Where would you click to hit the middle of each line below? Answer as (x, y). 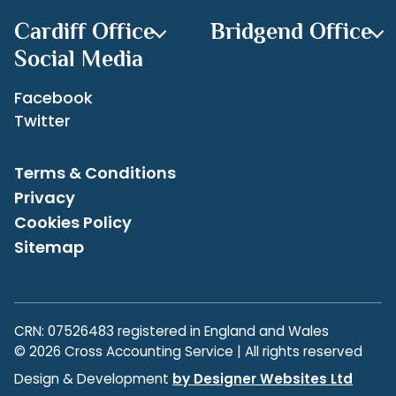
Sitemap (49, 247)
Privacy (45, 198)
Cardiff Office (84, 32)
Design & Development (93, 379)
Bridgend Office (291, 32)
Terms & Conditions (95, 173)
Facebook (53, 98)
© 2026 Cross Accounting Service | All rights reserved (188, 352)
